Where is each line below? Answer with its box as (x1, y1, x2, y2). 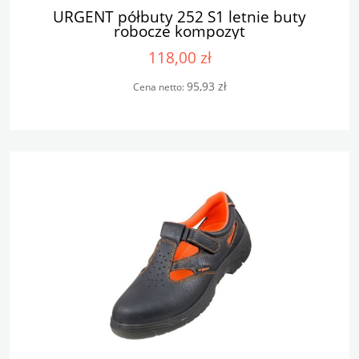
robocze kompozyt (114, 19, 245, 42)
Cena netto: (132, 79, 187, 94)
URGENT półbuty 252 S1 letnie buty (53, 5, 306, 27)
